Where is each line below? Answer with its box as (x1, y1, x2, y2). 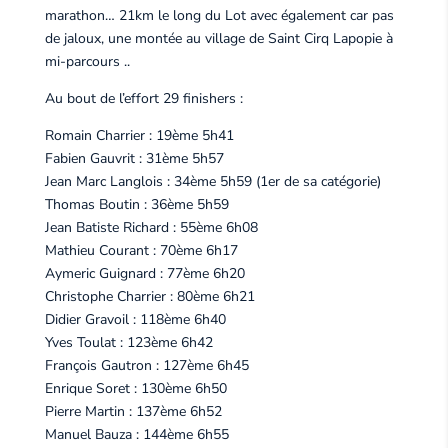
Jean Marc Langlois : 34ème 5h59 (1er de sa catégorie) (44, 171, 381, 191)
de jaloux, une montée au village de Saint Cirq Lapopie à (44, 28, 393, 48)
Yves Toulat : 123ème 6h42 (44, 332, 213, 352)
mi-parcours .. (44, 51, 130, 71)
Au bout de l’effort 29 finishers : (44, 88, 243, 108)
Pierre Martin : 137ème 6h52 (44, 401, 222, 421)
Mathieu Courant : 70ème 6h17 (44, 240, 238, 260)
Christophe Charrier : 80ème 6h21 (44, 286, 255, 306)
